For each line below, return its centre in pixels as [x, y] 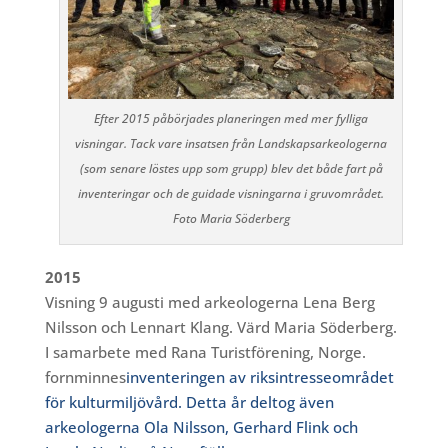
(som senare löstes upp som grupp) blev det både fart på [231, 169]
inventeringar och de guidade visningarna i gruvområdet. [231, 194]
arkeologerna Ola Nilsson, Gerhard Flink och [201, 427]
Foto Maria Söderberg [231, 219]
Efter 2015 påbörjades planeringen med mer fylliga [231, 119]
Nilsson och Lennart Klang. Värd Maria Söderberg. [220, 327]
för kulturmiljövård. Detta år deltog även [189, 402]
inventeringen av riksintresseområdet [259, 377]
